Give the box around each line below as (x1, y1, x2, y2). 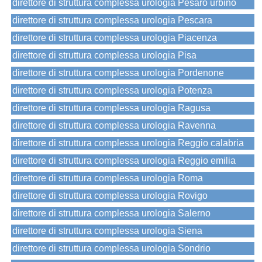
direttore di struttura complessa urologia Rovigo (12, 191, 208, 201)
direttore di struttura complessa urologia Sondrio (12, 243, 211, 254)
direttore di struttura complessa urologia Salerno (12, 208, 211, 219)
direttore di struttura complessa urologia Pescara (12, 15, 212, 26)
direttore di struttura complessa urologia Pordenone (12, 68, 224, 78)
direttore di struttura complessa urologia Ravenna (12, 120, 216, 131)
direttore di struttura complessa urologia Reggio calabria (12, 138, 244, 149)
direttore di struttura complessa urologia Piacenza (12, 33, 217, 43)
